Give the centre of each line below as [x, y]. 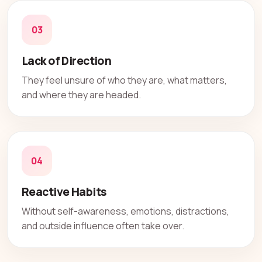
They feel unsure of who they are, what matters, [124, 80]
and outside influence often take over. [103, 225]
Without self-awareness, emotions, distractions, [125, 211]
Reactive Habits [64, 192]
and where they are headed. [81, 95]
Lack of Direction [67, 61]
